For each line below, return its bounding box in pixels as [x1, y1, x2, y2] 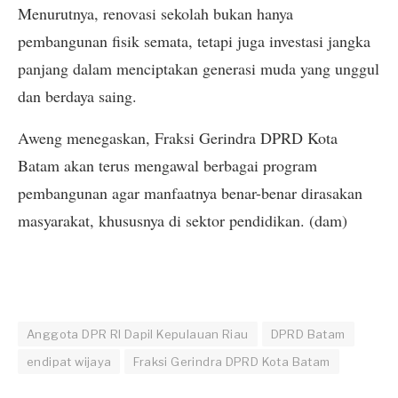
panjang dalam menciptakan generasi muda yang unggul [18, 57, 379, 79]
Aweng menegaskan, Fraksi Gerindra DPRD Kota [18, 127, 338, 149]
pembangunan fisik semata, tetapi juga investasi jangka [18, 29, 370, 52]
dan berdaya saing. [18, 84, 137, 107]
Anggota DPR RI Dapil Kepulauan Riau [27, 327, 249, 342]
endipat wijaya [27, 354, 112, 370]
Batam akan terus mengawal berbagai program [18, 155, 317, 177]
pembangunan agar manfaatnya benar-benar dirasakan [18, 182, 362, 204]
